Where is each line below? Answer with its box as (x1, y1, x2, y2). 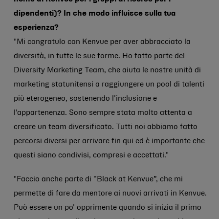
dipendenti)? (14, 10, 62, 17)
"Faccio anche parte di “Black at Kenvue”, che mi (14, 176, 183, 183)
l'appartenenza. (14, 109, 69, 116)
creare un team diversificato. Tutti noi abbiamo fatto (14, 124, 197, 131)
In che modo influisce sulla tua (64, 10, 175, 17)
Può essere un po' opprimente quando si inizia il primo (14, 204, 201, 211)
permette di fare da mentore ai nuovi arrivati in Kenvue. (14, 190, 207, 197)
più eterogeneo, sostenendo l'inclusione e (14, 95, 157, 102)
